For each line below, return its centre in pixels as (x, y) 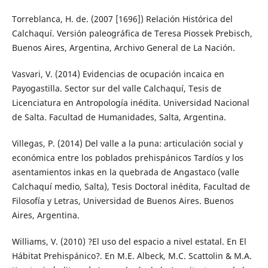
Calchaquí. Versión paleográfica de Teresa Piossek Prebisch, (132, 33)
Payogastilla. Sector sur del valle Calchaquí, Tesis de (116, 88)
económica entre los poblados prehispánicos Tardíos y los (127, 157)
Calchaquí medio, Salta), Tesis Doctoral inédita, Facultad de (131, 186)
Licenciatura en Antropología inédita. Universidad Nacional (130, 102)
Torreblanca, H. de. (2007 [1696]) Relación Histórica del (122, 19)
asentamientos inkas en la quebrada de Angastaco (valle (125, 172)
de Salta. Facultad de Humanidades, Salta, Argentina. (119, 117)
